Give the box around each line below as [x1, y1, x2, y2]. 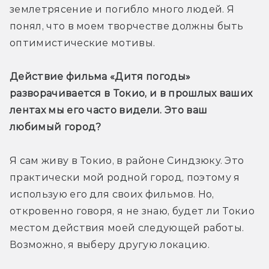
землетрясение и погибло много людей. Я [10, 4, 235, 16]
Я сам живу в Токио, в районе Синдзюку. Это [10, 155, 244, 167]
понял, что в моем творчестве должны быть [10, 20, 244, 32]
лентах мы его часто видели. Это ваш [10, 104, 208, 116]
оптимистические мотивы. [10, 37, 156, 49]
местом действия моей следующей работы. [10, 222, 244, 234]
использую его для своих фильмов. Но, [10, 189, 214, 201]
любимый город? [10, 121, 101, 133]
